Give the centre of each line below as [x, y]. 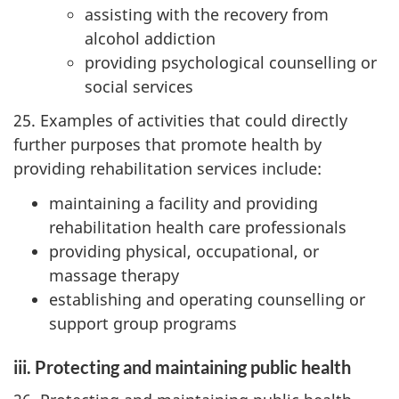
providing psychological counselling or [231, 62]
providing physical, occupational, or [184, 251]
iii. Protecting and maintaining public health [182, 366]
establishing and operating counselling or [207, 299]
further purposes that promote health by [167, 144]
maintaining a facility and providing [183, 203]
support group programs [143, 323]
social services [139, 86]
